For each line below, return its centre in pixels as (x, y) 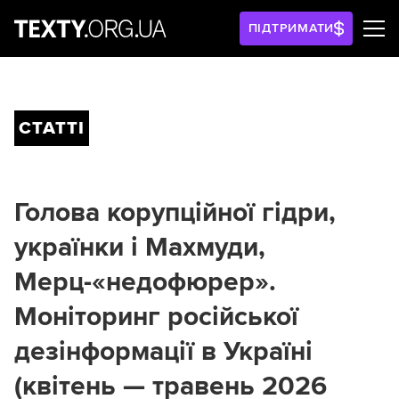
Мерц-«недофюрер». (145, 282)
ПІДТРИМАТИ (291, 28)
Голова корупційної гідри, (175, 212)
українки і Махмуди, (140, 247)
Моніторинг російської (156, 317)
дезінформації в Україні (163, 351)
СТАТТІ (52, 128)
